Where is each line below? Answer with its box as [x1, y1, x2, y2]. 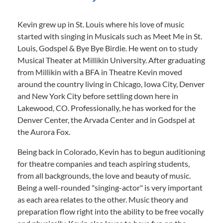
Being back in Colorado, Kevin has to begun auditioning [17, 147, 205, 156]
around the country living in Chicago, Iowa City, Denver [17, 79, 205, 89]
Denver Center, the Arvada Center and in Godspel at [17, 115, 195, 124]
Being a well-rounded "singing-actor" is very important [17, 183, 203, 192]
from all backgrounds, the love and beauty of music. [17, 171, 191, 180]
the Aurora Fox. [17, 127, 70, 136]
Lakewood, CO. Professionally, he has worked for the [17, 103, 196, 112]
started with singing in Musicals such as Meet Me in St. [17, 31, 202, 41]
